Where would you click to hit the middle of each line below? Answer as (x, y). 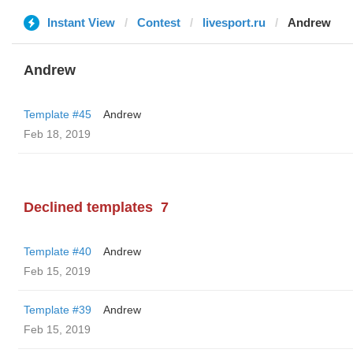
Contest (159, 22)
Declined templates (88, 207)
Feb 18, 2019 (57, 134)
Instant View (81, 22)
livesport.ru (234, 22)
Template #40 (58, 251)
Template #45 (58, 114)
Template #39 (58, 310)
